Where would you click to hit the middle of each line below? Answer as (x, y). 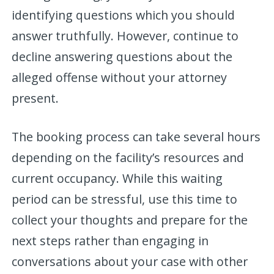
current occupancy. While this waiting (117, 178)
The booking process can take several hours (136, 136)
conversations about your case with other (130, 261)
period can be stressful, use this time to (125, 199)
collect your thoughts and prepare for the (130, 220)
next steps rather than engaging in (110, 240)
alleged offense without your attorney (120, 77)
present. (35, 98)
